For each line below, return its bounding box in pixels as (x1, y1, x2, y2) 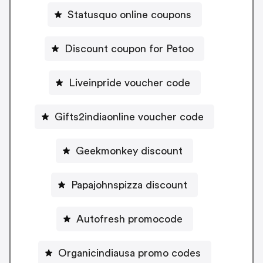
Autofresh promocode (76, 213, 183, 224)
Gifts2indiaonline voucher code (55, 111, 204, 122)
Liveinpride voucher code (68, 77, 190, 88)
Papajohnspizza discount (71, 179, 187, 190)
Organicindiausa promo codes (58, 247, 201, 258)
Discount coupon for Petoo (65, 43, 194, 54)
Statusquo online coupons (67, 9, 191, 20)
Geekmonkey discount (76, 145, 183, 156)
